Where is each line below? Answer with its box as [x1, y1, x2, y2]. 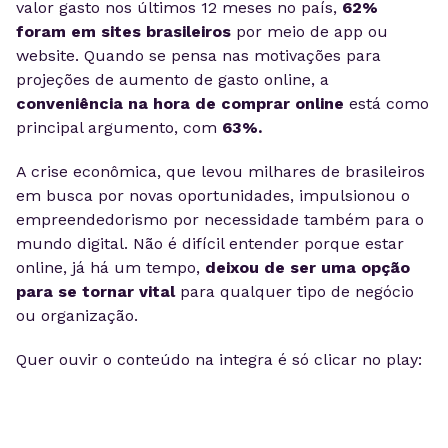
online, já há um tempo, [16, 258, 205, 277]
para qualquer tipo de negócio [175, 282, 414, 301]
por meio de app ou [231, 22, 388, 41]
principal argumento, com [16, 118, 222, 137]
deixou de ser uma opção [205, 258, 410, 277]
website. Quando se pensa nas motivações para [16, 46, 381, 65]
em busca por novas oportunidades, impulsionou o [16, 186, 410, 205]
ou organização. [16, 306, 138, 325]
